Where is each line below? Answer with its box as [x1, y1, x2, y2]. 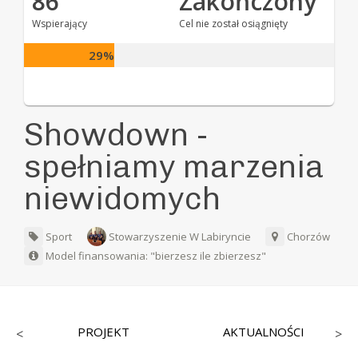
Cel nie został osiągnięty [178, 16, 288, 30]
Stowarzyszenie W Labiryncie [106, 229, 254, 244]
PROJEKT [78, 323, 130, 340]
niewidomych [24, 178, 221, 217]
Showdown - [24, 114, 209, 153]
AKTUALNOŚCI [222, 323, 304, 340]
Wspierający [32, 16, 88, 30]
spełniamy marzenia [24, 146, 325, 185]
